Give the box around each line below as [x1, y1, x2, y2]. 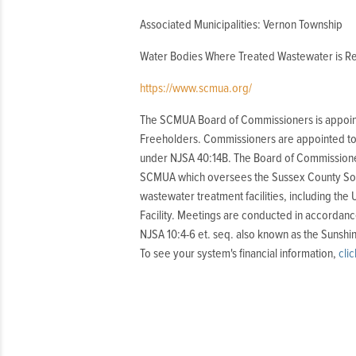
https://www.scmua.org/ [140, 82, 252, 95]
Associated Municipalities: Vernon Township [140, 18, 342, 31]
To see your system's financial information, [140, 247, 339, 260]
